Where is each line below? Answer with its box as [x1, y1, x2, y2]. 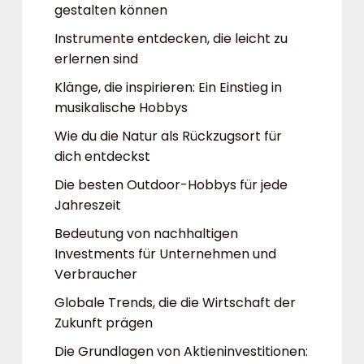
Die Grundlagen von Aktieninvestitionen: [54, 342, 308, 361]
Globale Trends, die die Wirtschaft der [54, 293, 296, 312]
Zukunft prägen [54, 314, 153, 332]
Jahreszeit [54, 196, 121, 214]
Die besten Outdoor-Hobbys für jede [54, 175, 288, 194]
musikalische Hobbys [54, 98, 188, 117]
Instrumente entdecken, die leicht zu [54, 29, 288, 48]
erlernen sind [54, 50, 138, 68]
